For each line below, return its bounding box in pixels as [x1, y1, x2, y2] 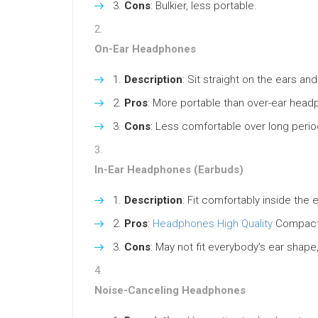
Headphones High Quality [153, 217, 273, 230]
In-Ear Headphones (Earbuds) [94, 163, 243, 176]
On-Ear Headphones [94, 43, 196, 55]
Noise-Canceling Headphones [94, 284, 246, 297]
